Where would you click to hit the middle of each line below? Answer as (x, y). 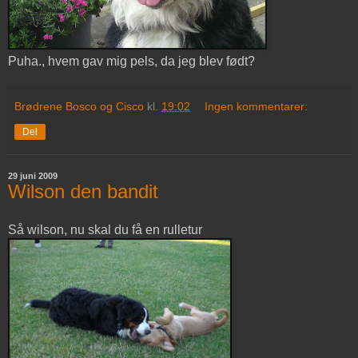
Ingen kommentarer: (257, 106)
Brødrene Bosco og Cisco (79, 106)
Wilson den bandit (83, 191)
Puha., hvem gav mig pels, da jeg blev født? (131, 61)
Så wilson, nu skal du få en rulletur (105, 229)
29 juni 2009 (33, 175)
